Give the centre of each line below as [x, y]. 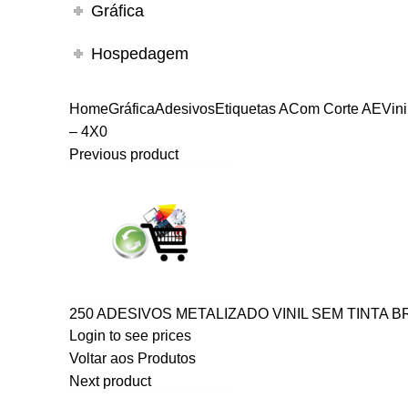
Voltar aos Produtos [133, 358]
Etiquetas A [252, 108]
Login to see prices [130, 335]
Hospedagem [140, 53]
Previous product [124, 154]
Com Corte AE [335, 108]
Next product [110, 381]
